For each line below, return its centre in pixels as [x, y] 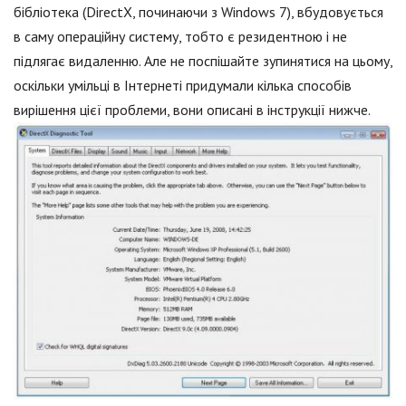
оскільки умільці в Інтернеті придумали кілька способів [183, 85]
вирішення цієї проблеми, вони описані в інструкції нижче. [192, 110]
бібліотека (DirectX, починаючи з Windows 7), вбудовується [198, 12]
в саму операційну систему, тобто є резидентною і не [180, 36]
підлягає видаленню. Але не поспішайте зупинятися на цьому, [203, 61]
